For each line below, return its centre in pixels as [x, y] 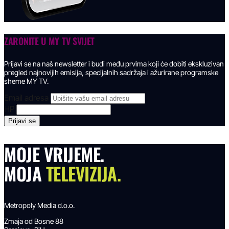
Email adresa [26, 98]
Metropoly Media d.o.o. [39, 205]
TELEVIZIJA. [83, 174]
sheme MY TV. [26, 81]
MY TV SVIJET [72, 41]
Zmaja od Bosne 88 [34, 221]
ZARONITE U [26, 41]
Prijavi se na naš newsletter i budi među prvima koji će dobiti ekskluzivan [114, 64]
